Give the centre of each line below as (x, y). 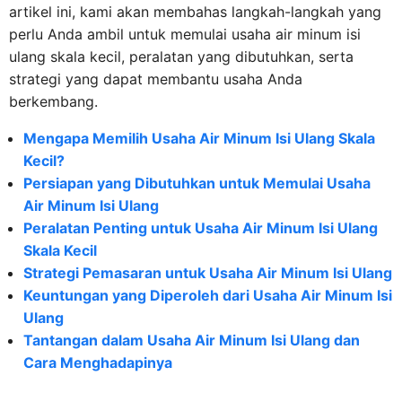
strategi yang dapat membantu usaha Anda (156, 79)
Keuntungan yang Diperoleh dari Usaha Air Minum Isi (208, 295)
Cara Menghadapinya (98, 363)
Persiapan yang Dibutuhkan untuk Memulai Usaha (197, 183)
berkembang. (53, 101)
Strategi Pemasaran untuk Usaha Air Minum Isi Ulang (208, 273)
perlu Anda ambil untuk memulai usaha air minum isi (185, 34)
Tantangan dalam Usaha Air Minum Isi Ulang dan (192, 340)
